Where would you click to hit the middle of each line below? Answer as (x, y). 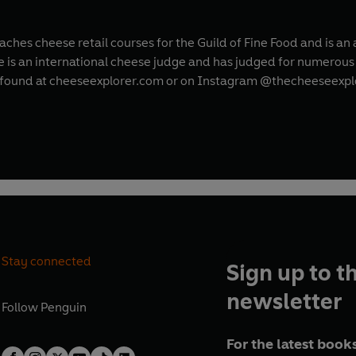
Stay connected (47, 261)
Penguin (64, 308)
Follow (21, 308)
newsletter (284, 302)
